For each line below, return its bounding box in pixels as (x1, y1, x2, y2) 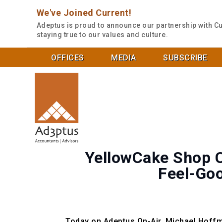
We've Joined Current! (36, 7, 132, 18)
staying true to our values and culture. (36, 31, 168, 39)
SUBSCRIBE (163, 53, 208, 62)
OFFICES (51, 53, 84, 62)
